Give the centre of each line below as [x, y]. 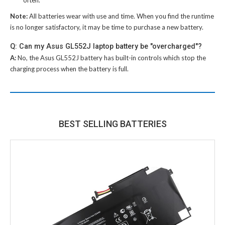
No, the [29, 58]
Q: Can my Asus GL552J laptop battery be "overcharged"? [106, 46]
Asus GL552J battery [71, 58]
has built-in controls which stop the [154, 58]
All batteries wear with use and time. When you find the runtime [122, 16]
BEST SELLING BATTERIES [113, 124]
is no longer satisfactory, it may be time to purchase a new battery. [107, 27]
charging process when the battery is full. [69, 69]
